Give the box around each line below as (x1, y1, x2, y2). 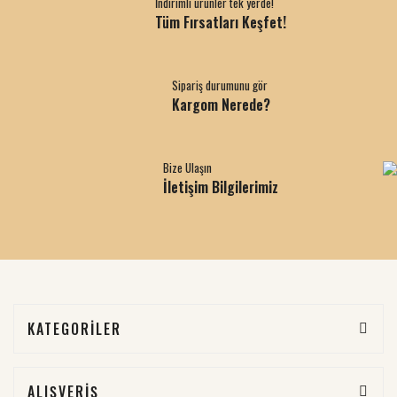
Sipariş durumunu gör (171, 75, 268, 94)
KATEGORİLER (27, 317, 121, 339)
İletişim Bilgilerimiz (163, 175, 278, 198)
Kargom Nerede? (171, 93, 270, 115)
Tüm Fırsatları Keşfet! (155, 11, 286, 33)
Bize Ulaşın (163, 158, 212, 176)
